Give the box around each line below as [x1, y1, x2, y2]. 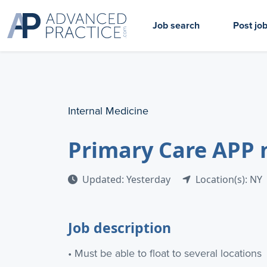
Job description [68, 218, 171, 237]
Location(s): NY [195, 173, 262, 186]
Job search [153, 18, 200, 32]
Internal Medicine [68, 103, 148, 119]
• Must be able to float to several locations [68, 246, 262, 261]
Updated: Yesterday [82, 173, 173, 186]
